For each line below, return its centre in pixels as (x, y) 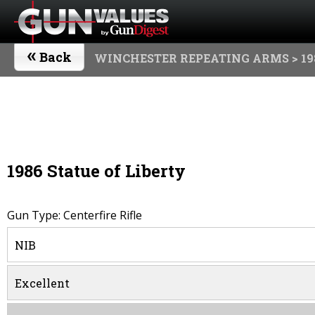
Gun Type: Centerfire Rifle (75, 215)
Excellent (42, 283)
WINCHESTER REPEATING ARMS (192, 58)
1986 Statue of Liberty (96, 171)
